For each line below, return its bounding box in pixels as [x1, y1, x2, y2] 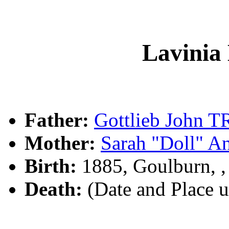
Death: [25, 178, 82, 200]
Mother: [25, 132, 96, 154]
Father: [25, 109, 89, 131]
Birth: [25, 155, 77, 177]
